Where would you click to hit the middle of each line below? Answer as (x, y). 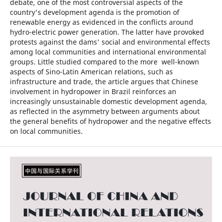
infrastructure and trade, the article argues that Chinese (104, 81)
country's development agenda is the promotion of (94, 12)
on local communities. (46, 131)
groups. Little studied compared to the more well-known (104, 61)
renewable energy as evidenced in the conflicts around (101, 22)
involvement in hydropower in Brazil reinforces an (93, 91)
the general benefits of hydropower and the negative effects (110, 121)
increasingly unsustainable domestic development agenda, (108, 101)
